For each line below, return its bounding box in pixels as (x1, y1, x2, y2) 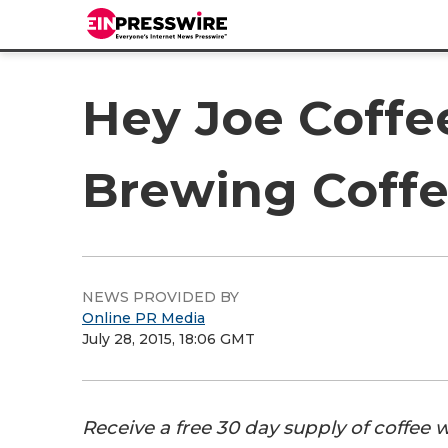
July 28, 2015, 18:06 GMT (82, 330, 255, 348)
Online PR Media (82, 309, 205, 327)
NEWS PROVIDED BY (82, 288, 239, 306)
